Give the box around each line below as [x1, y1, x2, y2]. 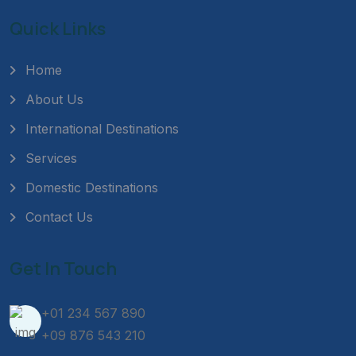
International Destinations [25, 121, 179, 137]
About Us [25, 91, 83, 107]
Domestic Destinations [25, 180, 158, 195]
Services [25, 150, 77, 166]
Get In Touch [10, 257, 117, 281]
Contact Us [25, 209, 93, 225]
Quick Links [10, 17, 106, 41]
